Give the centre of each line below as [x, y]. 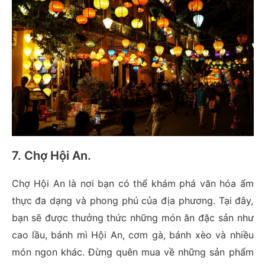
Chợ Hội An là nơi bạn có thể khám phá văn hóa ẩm [132, 184]
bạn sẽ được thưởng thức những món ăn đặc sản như [132, 218]
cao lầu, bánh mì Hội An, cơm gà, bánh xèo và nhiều [132, 235]
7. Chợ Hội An [49, 156]
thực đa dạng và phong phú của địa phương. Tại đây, [132, 201]
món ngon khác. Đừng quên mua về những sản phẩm [132, 252]
